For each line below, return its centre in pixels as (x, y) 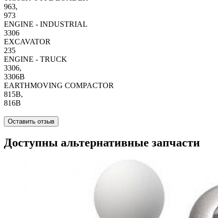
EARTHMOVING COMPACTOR (59, 85)
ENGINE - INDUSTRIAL (46, 24)
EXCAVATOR (27, 41)
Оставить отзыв (31, 121)
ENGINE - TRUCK (36, 59)
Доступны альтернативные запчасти (102, 142)
